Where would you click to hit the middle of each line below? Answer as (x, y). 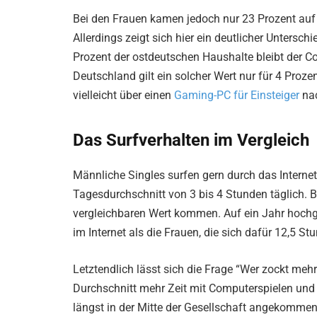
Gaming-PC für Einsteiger (237, 95)
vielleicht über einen (123, 95)
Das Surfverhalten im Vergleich (191, 140)
